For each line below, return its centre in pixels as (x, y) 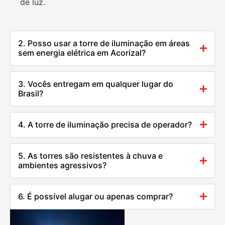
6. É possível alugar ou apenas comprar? (95, 196)
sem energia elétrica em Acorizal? (82, 52)
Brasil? (31, 93)
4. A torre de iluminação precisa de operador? (105, 124)
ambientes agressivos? (62, 165)
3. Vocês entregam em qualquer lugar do (96, 84)
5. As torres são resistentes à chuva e (90, 155)
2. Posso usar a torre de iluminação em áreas (104, 43)
